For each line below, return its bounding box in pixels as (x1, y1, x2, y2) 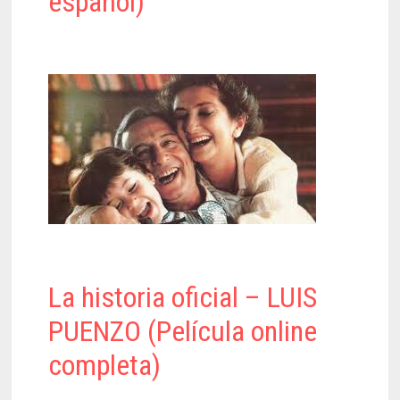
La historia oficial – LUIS (48, 279, 318, 314)
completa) (48, 347, 162, 382)
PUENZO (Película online (48, 313, 318, 348)
